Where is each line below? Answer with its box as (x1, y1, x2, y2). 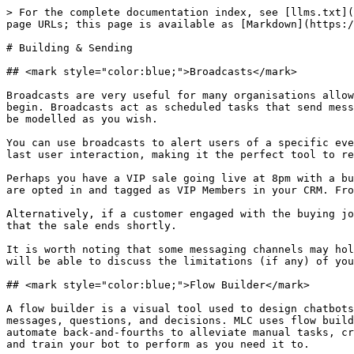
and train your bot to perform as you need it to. (6, 338, 310, 350)
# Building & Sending (6, 42, 133, 54)
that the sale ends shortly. (6, 220, 177, 232)
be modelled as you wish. (6, 113, 158, 125)
